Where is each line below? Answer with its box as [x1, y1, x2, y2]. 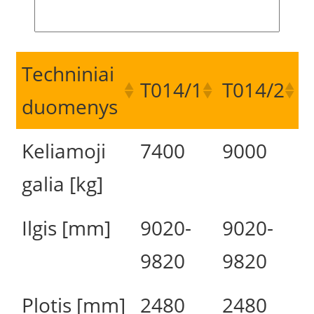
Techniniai [21, 60, 114, 88]
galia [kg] [21, 170, 103, 198]
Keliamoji [21, 137, 106, 165]
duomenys [21, 93, 118, 121]
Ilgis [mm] [21, 214, 111, 242]
